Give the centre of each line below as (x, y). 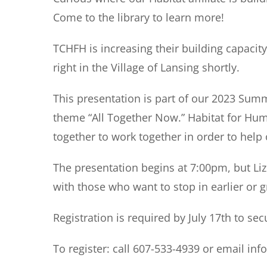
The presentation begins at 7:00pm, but (153, 167)
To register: (81, 249)
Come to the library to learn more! (139, 17)
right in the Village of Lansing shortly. (146, 67)
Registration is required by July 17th (142, 218)
